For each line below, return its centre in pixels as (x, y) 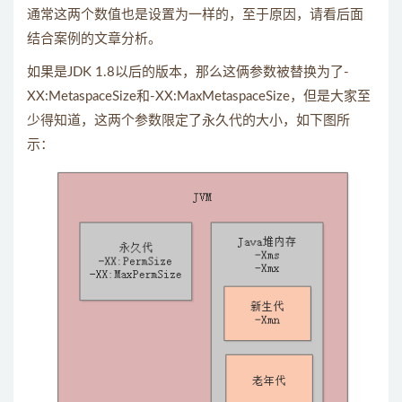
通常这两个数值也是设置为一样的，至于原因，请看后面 (195, 15)
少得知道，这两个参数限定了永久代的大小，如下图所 (188, 121)
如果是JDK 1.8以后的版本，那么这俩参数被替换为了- (188, 73)
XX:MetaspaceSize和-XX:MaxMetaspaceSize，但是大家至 (199, 97)
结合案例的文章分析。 (94, 39)
